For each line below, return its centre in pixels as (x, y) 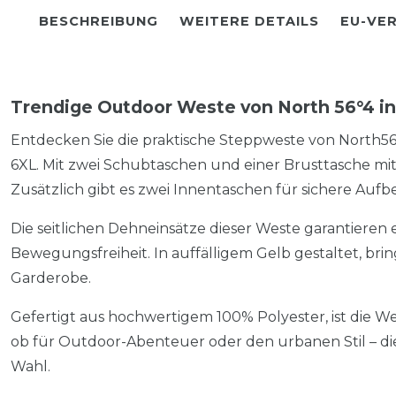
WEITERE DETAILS (249, 21)
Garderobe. (51, 278)
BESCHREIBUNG (99, 21)
